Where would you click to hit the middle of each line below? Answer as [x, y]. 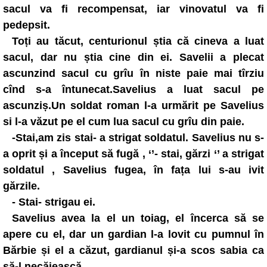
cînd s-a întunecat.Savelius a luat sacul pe [133, 89]
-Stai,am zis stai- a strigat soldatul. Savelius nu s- [138, 138]
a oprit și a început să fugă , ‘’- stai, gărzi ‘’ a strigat [133, 154]
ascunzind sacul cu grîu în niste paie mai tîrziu [133, 73]
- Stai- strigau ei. [54, 202]
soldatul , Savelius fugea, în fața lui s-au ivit [133, 170]
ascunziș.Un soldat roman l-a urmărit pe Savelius [133, 105]
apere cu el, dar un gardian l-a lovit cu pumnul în [133, 234]
